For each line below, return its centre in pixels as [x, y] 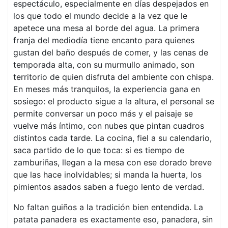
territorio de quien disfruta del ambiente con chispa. [113, 77]
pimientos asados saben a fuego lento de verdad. [109, 187]
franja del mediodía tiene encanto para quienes [104, 40]
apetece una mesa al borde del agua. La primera [106, 28]
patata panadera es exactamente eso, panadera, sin [113, 219]
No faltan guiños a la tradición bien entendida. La [108, 207]
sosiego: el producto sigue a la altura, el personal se [114, 101]
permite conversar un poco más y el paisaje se [103, 113]
